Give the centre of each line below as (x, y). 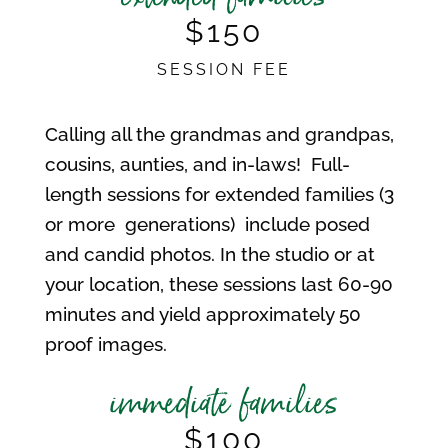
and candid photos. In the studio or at (209, 254)
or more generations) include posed (207, 224)
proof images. (105, 344)
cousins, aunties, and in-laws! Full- (197, 164)
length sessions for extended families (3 (219, 194)
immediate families (223, 404)
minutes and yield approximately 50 (202, 314)
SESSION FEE (223, 70)
